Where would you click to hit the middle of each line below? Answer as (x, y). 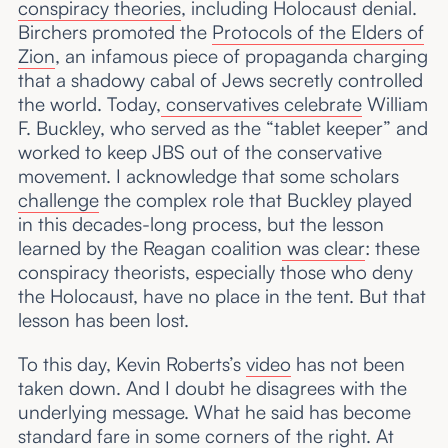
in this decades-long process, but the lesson (200, 224)
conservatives (219, 104)
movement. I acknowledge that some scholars (208, 176)
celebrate (320, 104)
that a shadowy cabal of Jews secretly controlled (220, 80)
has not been (347, 363)
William (394, 104)
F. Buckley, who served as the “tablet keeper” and (222, 128)
